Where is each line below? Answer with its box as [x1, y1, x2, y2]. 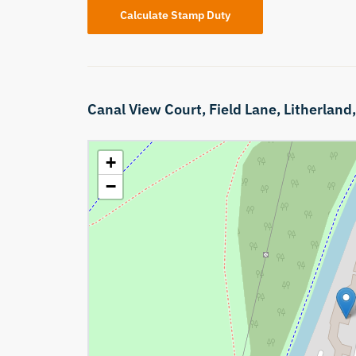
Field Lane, [208, 100, 284, 119]
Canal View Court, [87, 100, 209, 119]
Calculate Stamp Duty [119, 8, 230, 23]
